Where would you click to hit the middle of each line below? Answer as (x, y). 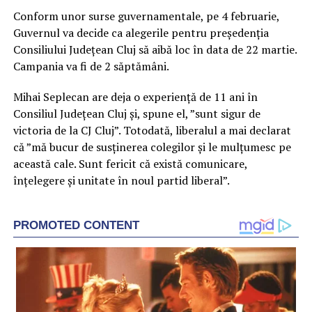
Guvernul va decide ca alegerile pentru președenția (141, 32)
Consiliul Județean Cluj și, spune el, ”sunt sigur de (136, 113)
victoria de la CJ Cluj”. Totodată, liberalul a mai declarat (152, 130)
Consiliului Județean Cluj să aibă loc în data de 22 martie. (155, 49)
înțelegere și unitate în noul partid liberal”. (121, 180)
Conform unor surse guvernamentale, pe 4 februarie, (146, 16)
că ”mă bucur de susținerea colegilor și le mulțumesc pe (152, 147)
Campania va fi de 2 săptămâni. (91, 66)
